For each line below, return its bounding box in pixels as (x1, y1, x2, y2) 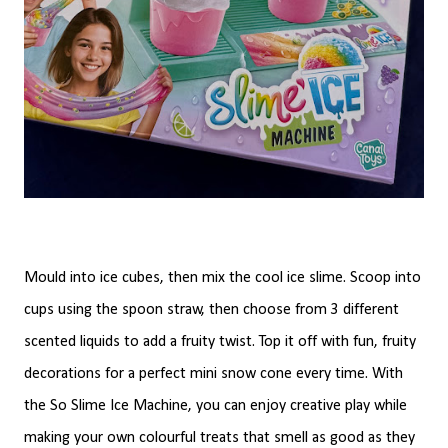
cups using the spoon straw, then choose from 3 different (24, 301, 399, 318)
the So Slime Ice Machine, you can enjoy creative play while (24, 397, 407, 414)
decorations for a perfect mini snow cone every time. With (24, 365, 403, 382)
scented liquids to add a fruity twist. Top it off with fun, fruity (24, 333, 416, 350)
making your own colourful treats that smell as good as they (24, 429, 415, 446)
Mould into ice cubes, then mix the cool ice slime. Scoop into (24, 269, 421, 286)
